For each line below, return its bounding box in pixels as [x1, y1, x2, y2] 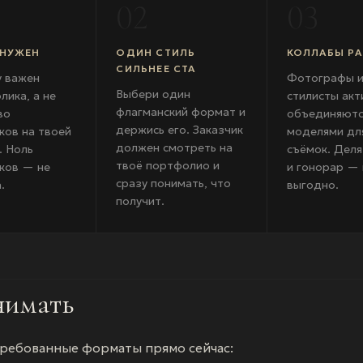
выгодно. [286, 177, 339, 192]
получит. [116, 194, 165, 208]
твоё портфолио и [116, 158, 220, 173]
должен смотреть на [116, 140, 233, 155]
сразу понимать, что [116, 176, 232, 190]
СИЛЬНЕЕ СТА [116, 62, 196, 75]
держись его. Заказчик [116, 122, 244, 137]
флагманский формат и [116, 105, 246, 119]
